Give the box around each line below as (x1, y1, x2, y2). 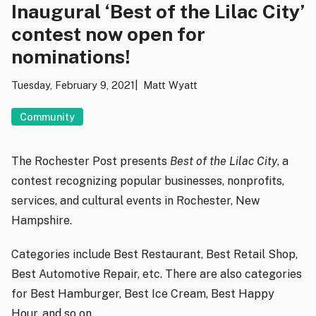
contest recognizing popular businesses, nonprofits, (11, 174, 284, 188)
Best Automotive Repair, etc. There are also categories (11, 267, 302, 281)
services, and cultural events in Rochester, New (11, 194, 260, 208)
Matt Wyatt (143, 79, 197, 92)
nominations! (11, 45, 130, 68)
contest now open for (11, 23, 205, 46)
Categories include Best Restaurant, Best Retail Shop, (11, 248, 298, 262)
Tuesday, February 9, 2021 (11, 79, 135, 92)
